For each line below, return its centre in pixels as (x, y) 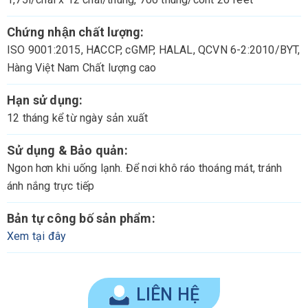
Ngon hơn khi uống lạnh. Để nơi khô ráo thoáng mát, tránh (145, 168)
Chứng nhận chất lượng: (76, 32)
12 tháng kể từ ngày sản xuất (78, 118)
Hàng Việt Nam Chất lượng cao (82, 68)
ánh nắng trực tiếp (51, 186)
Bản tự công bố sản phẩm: (81, 219)
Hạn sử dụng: (45, 100)
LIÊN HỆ (168, 295)
